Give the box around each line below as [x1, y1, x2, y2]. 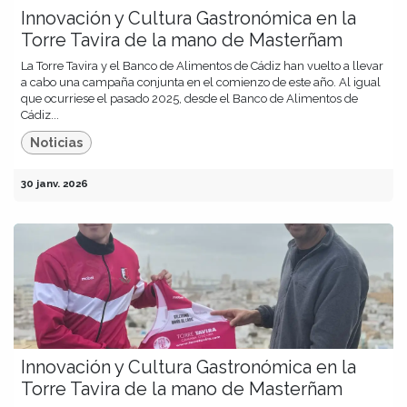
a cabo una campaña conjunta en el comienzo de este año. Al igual [21, 74, 381, 89]
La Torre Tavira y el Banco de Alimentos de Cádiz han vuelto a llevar [21, 58, 383, 73]
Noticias [30, 134, 84, 150]
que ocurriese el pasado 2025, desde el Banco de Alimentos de [21, 91, 358, 105]
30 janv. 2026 [21, 176, 88, 190]
